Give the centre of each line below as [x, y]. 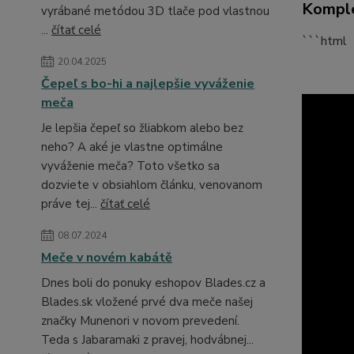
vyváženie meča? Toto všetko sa [130, 166]
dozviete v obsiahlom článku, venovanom [152, 185]
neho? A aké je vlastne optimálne [132, 147]
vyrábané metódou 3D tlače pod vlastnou [155, 11]
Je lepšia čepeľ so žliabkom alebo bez [142, 128]
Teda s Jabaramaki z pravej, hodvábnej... [147, 340]
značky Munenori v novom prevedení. [140, 321]
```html [324, 41]
